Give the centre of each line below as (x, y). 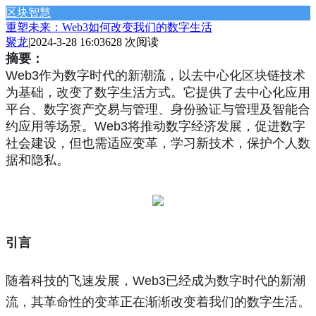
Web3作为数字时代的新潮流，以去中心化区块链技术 (156, 75)
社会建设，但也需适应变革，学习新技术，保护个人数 (158, 143)
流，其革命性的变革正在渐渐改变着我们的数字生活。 (158, 302)
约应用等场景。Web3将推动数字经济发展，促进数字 (156, 126)
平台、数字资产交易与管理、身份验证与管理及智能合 (158, 109)
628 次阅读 (132, 42)
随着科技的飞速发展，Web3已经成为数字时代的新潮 (156, 281)
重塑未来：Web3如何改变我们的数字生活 (109, 27)
